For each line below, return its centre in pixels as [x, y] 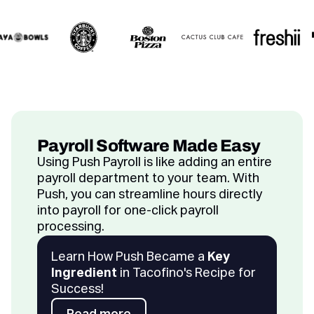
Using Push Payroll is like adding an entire [155, 163]
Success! [77, 290]
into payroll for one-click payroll [128, 211]
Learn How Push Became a [129, 258]
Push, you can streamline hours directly [150, 195]
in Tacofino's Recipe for [186, 274]
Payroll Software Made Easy [149, 146]
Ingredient [84, 274]
